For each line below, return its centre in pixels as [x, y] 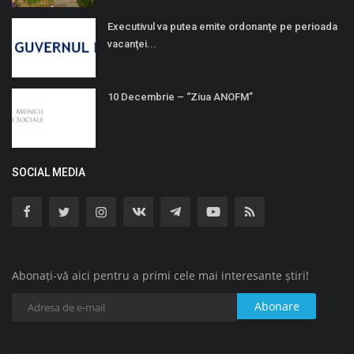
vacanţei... [132, 44]
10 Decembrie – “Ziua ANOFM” [180, 97]
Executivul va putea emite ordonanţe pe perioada [222, 27]
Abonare [277, 307]
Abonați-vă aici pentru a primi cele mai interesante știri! [160, 276]
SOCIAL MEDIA [49, 173]
